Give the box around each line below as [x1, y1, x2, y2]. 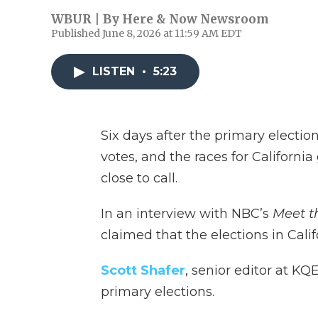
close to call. [101, 170, 177, 186]
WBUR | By [51, 11, 122, 27]
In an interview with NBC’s [101, 206, 273, 221]
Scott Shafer [101, 263, 185, 278]
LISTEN [92, 65, 138, 78]
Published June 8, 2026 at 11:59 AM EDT [51, 27, 242, 40]
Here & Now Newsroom [122, 11, 269, 27]
